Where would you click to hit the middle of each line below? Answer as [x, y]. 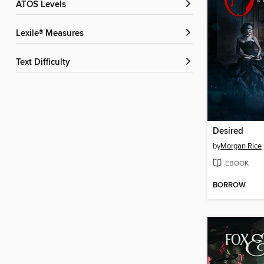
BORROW [229, 185]
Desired [228, 132]
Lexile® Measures [52, 34]
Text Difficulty [45, 63]
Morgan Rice [241, 146]
